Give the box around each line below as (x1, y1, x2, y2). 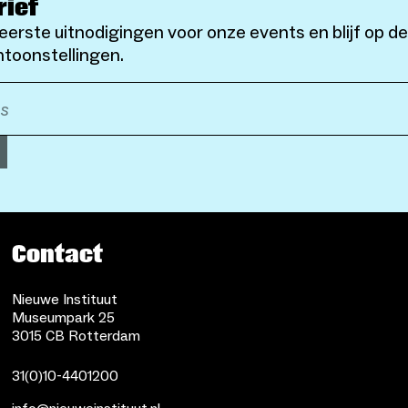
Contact (12, 241, 104, 268)
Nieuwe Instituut (12, 291, 118, 309)
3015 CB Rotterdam (12, 327, 141, 345)
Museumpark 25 (12, 309, 116, 327)
